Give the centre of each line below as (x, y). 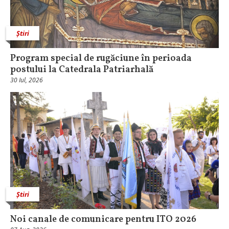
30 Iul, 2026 (27, 80)
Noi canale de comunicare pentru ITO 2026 (103, 220)
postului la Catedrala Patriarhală (82, 70)
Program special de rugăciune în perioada (101, 58)
